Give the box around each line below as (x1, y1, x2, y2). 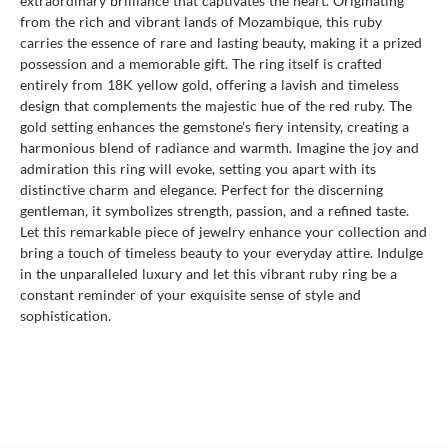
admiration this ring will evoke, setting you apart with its (20, 159, 376, 177)
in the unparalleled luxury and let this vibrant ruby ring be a (20, 264, 397, 282)
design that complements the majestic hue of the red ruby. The (20, 96, 412, 114)
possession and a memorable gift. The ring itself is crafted (20, 54, 382, 72)
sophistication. (20, 306, 111, 324)
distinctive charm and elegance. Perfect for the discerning (20, 180, 383, 198)
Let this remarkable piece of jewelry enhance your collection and (20, 222, 427, 240)
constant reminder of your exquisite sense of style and (20, 285, 361, 303)
